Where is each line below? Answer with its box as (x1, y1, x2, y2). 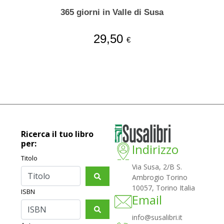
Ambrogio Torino (132, 172, 188, 182)
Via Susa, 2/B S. (132, 162, 182, 172)
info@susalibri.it (132, 212, 183, 222)
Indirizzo (132, 141, 179, 158)
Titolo (21, 153, 38, 163)
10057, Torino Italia (132, 183, 195, 193)
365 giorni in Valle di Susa (60, 7, 163, 17)
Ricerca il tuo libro (21, 128, 94, 140)
